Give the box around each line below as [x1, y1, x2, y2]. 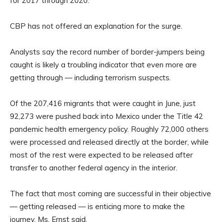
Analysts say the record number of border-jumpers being [10, 47, 205, 57]
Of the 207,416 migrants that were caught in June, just [10, 99, 196, 109]
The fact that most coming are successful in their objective [10, 189, 211, 199]
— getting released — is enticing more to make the [10, 202, 185, 212]
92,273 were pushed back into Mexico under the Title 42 [10, 111, 203, 121]
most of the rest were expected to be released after [10, 150, 193, 160]
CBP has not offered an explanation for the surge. [10, 21, 182, 31]
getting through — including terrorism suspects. [10, 73, 171, 83]
